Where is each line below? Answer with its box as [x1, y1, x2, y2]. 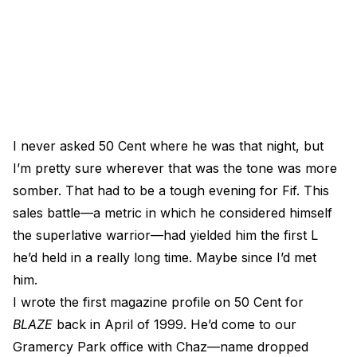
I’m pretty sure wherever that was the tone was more [13, 160, 337, 176]
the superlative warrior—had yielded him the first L [13, 227, 318, 243]
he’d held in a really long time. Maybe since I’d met [13, 249, 316, 265]
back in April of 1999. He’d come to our [53, 316, 296, 332]
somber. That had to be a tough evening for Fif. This [13, 182, 329, 198]
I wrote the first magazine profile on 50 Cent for [13, 294, 304, 310]
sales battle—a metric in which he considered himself [13, 205, 332, 221]
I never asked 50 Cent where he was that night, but [13, 138, 324, 154]
